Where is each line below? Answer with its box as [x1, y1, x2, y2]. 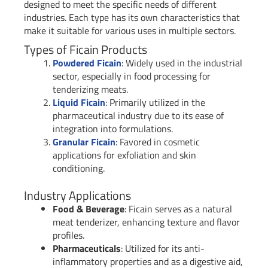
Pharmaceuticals [53, 241, 121, 256]
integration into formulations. [53, 121, 173, 136]
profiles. [53, 228, 84, 243]
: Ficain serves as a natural [124, 202, 232, 217]
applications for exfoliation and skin [53, 148, 196, 163]
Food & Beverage [53, 202, 124, 217]
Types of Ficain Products [24, 40, 147, 59]
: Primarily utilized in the [105, 95, 205, 110]
